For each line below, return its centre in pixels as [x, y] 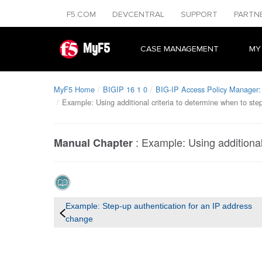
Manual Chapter [93, 143]
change [79, 219]
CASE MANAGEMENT [180, 49]
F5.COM [82, 14]
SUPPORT [200, 14]
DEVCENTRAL [139, 14]
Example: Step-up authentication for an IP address [159, 206]
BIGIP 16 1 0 [125, 89]
